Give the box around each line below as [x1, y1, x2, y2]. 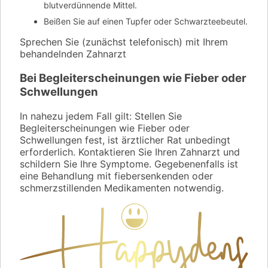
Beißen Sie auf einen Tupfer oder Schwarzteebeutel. [44, 16, 248, 27]
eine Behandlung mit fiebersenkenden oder [20, 169, 213, 182]
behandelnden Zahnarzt [20, 48, 126, 60]
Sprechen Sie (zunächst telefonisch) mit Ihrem [20, 36, 228, 48]
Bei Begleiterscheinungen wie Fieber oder [20, 71, 246, 86]
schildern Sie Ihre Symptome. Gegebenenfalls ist [20, 157, 238, 170]
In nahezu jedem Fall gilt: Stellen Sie [20, 109, 182, 122]
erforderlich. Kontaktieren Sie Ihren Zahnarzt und [20, 145, 240, 158]
